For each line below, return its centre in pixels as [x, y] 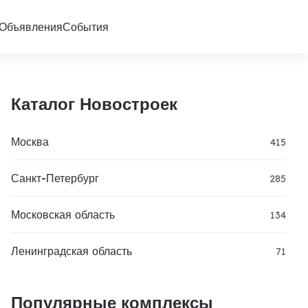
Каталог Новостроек [94, 104]
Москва [30, 142]
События [85, 27]
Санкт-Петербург [55, 178]
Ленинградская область [71, 251]
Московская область [63, 214]
